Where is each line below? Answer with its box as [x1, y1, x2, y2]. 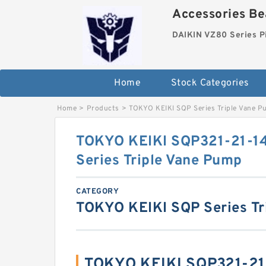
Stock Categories [170, 77, 249, 89]
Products [86, 104, 119, 113]
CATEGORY [76, 187, 119, 197]
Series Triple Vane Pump [76, 152, 242, 170]
